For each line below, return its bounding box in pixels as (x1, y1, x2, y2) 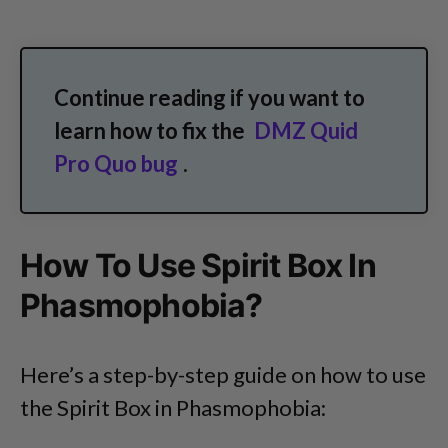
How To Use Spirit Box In (20, 245, 376, 285)
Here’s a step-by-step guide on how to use (20, 360, 426, 388)
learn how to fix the (54, 116, 249, 144)
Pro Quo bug (54, 149, 178, 177)
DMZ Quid (254, 116, 358, 144)
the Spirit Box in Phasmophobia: (20, 393, 326, 421)
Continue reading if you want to (54, 83, 365, 111)
